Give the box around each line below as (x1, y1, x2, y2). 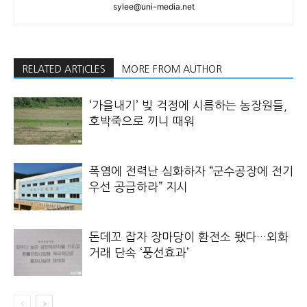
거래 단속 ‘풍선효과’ (89, 247, 189, 258)
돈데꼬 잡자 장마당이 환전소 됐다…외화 (89, 231, 288, 243)
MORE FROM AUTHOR (122, 64, 222, 74)
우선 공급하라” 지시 (89, 181, 191, 193)
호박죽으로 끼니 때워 (89, 115, 195, 127)
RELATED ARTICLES (22, 64, 106, 74)
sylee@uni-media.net (112, 1, 195, 12)
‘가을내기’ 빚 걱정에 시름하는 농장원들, (89, 99, 287, 111)
